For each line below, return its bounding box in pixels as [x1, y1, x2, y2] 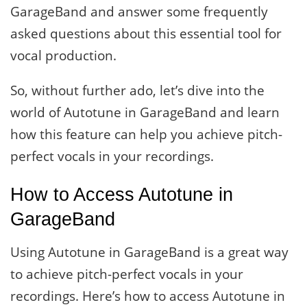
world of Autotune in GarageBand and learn [10, 103, 280, 121]
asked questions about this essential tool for [10, 24, 282, 42]
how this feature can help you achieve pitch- [10, 125, 282, 143]
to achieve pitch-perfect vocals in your [10, 265, 243, 283]
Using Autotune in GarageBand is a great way [10, 243, 288, 261]
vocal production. [10, 46, 116, 64]
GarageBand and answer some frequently [10, 2, 268, 21]
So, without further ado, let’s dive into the [10, 81, 265, 99]
